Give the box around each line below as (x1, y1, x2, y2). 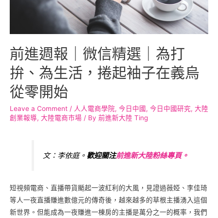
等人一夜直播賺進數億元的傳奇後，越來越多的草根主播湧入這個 (10, 196, 207, 204)
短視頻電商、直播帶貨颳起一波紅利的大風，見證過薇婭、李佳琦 (10, 183, 207, 192)
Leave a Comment (10, 104, 68, 112)
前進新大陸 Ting (98, 113, 148, 122)
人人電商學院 (74, 104, 115, 112)
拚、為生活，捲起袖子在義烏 (10, 63, 200, 81)
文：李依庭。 (43, 151, 87, 160)
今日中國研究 (150, 104, 191, 112)
